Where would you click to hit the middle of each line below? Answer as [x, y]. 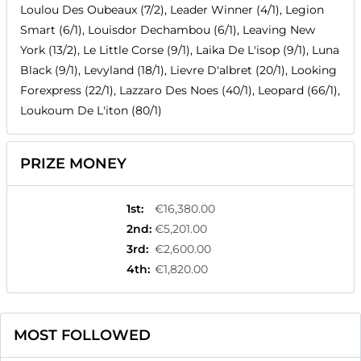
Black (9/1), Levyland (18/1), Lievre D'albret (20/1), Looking [178, 71]
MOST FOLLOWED [82, 336]
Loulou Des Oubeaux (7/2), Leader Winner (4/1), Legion [172, 10]
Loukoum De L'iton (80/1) [91, 111]
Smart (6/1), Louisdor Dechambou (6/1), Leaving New [168, 30]
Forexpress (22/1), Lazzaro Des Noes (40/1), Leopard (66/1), [180, 91]
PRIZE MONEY [73, 164]
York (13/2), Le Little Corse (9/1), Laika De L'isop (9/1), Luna [180, 50]
